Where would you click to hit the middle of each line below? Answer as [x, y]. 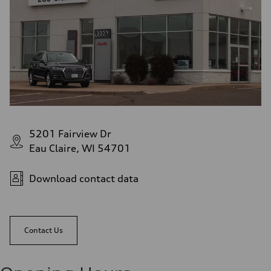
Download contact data [84, 179]
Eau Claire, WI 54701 [80, 149]
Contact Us [44, 230]
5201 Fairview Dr [70, 134]
